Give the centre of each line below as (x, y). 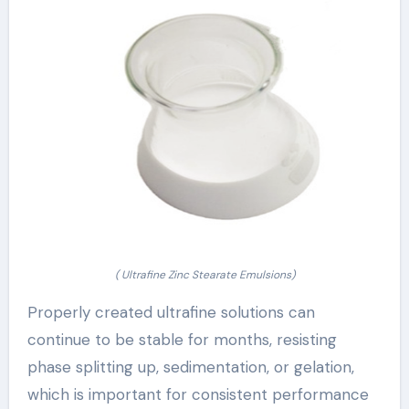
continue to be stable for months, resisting (182, 340)
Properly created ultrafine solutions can (171, 313)
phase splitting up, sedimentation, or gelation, (190, 367)
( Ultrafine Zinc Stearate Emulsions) (204, 275)
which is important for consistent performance (198, 395)
